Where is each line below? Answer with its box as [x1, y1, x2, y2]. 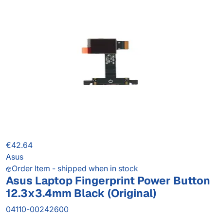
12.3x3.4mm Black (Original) [6, 186, 156, 201]
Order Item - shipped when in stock [12, 163, 138, 174]
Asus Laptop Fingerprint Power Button [6, 173, 210, 188]
